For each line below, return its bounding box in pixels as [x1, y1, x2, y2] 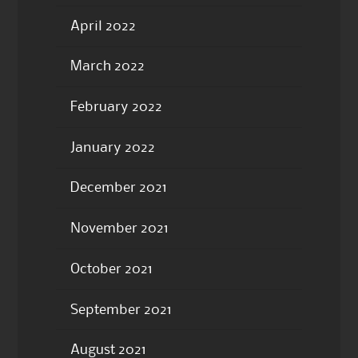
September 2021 [70, 303, 172, 316]
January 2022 [70, 141, 155, 154]
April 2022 [70, 19, 136, 33]
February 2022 [70, 101, 162, 114]
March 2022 [70, 60, 145, 74]
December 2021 [70, 181, 167, 195]
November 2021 [70, 222, 169, 236]
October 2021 [70, 262, 153, 276]
